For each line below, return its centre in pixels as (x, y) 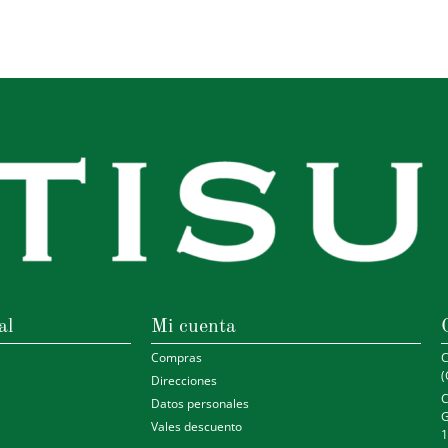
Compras (177, 357)
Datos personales (200, 403)
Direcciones (184, 380)
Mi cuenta (194, 326)
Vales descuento (197, 426)
